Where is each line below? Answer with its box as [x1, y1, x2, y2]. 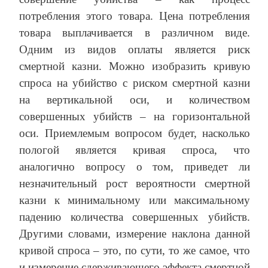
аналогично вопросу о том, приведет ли [19, 160, 250, 173]
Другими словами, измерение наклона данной [19, 227, 250, 240]
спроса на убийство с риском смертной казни [19, 77, 250, 90]
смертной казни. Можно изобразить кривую [19, 60, 250, 73]
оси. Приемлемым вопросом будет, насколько [19, 127, 250, 140]
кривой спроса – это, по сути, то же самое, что [19, 244, 250, 257]
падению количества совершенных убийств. [19, 211, 250, 224]
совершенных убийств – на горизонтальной [19, 110, 250, 123]
